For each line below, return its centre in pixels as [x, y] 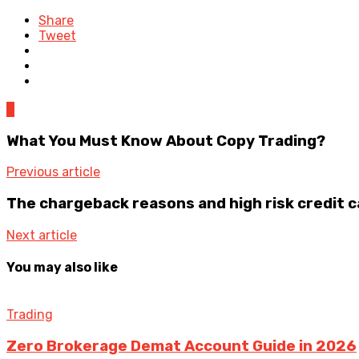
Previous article [53, 172]
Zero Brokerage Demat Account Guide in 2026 [182, 346]
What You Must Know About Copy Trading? [166, 141]
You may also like [62, 267]
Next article [42, 235]
